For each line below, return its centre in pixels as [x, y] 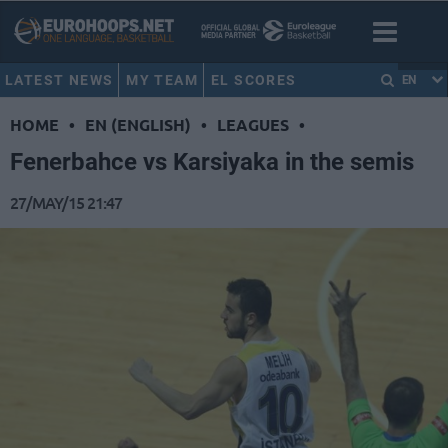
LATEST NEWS [59, 80]
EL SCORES [253, 80]
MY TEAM [162, 80]
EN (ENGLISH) [138, 125]
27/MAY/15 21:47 [66, 202]
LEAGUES [253, 125]
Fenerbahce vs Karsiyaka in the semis [212, 162]
